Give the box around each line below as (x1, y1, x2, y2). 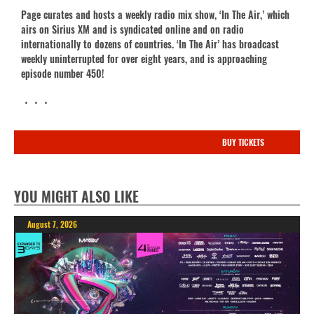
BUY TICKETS (221, 135, 264, 148)
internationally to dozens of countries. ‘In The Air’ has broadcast (21, 36, 279, 51)
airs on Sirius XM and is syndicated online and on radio (21, 21, 244, 36)
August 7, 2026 (27, 218, 77, 231)
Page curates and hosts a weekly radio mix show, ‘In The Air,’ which (21, 6, 289, 22)
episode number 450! (21, 65, 104, 81)
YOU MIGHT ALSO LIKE (14, 185, 139, 207)
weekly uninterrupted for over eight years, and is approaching (21, 50, 267, 66)
